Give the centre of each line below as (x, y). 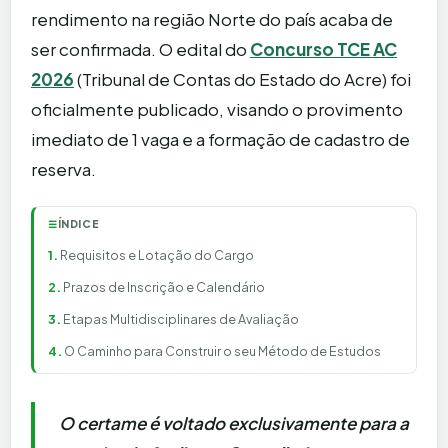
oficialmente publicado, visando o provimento (217, 109)
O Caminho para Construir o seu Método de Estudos (222, 351)
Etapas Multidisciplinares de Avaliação (181, 319)
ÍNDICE (78, 224)
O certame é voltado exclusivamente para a (234, 423)
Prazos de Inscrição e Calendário (164, 287)
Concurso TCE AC (323, 49)
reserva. (63, 169)
